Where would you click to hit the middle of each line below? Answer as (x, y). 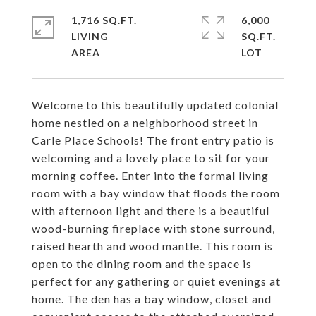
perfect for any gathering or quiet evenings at (156, 281)
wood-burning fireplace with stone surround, (153, 228)
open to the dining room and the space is (142, 263)
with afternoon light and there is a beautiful (151, 211)
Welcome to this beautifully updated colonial (155, 105)
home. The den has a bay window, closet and (152, 299)
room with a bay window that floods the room (156, 193)
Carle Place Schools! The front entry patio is (153, 140)
